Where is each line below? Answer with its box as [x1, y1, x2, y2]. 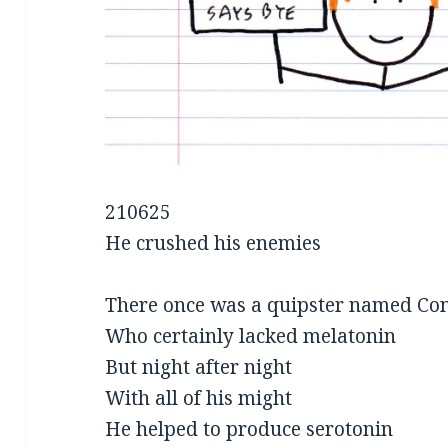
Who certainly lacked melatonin [105, 323, 397, 350]
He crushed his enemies [105, 229, 322, 256]
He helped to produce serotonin [105, 416, 394, 443]
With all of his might [105, 385, 293, 412]
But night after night [105, 354, 293, 381]
